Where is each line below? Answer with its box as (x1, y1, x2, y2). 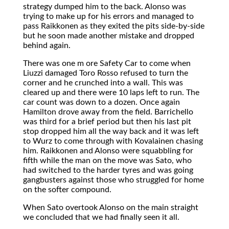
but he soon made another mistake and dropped (23, 31, 194, 40)
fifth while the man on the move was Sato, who (23, 156, 192, 165)
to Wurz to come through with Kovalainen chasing (23, 136, 203, 145)
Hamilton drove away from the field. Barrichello (23, 107, 193, 116)
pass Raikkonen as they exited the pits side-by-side (23, 21, 204, 30)
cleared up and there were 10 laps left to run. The (23, 88, 199, 97)
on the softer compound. (23, 185, 111, 194)
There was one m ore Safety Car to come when (23, 59, 191, 67)
